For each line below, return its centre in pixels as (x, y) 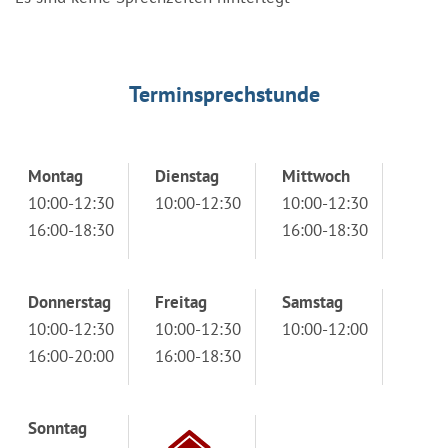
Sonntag (57, 427)
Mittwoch (316, 175)
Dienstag (187, 175)
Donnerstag (69, 301)
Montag (55, 175)
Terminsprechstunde (224, 93)
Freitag (181, 301)
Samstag (312, 301)
